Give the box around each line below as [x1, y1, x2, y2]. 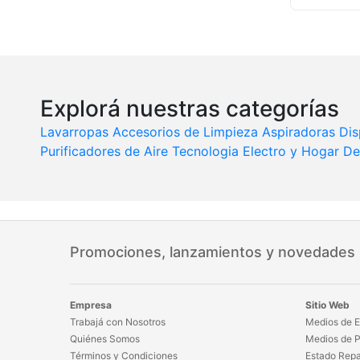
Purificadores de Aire [40, 143, 168, 160]
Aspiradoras [262, 124, 335, 141]
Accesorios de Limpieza [112, 124, 258, 141]
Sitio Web [305, 299, 350, 312]
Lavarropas [40, 124, 108, 141]
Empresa [70, 299, 112, 312]
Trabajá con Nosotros [70, 316, 166, 329]
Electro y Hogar [243, 143, 339, 160]
